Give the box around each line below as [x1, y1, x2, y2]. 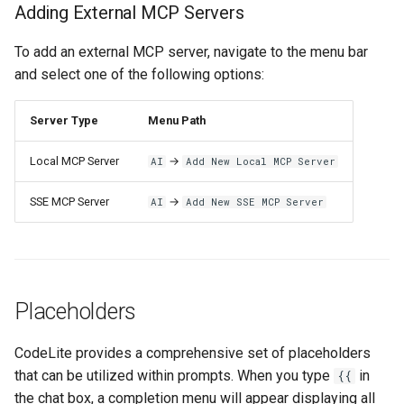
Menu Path [148, 113, 206, 127]
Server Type [30, 113, 98, 127]
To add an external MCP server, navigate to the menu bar [14, 42, 368, 60]
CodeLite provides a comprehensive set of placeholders [14, 344, 371, 362]
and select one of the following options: [14, 65, 264, 83]
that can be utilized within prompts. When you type [14, 366, 334, 384]
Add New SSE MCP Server [185, 195, 324, 208]
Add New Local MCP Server [185, 154, 335, 168]
